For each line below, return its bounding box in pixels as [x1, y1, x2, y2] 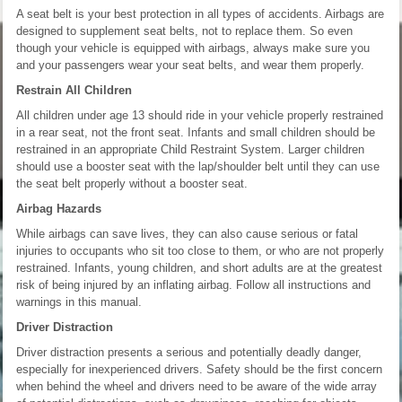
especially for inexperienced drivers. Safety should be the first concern [16, 362, 382, 376]
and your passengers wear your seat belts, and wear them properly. [16, 57, 364, 72]
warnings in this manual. [16, 294, 142, 309]
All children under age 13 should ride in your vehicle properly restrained [16, 108, 383, 122]
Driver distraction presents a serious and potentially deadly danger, [16, 345, 362, 359]
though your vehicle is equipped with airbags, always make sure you [16, 40, 370, 55]
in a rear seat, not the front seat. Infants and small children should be [16, 125, 375, 139]
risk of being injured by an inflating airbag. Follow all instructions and [16, 277, 371, 292]
